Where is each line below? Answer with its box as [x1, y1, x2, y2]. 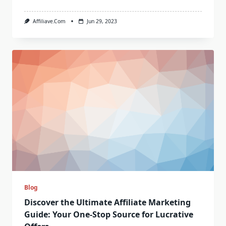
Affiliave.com [32, 18, 66, 25]
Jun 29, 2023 [86, 18, 117, 25]
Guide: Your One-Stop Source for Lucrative [24, 209, 193, 220]
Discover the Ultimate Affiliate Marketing [24, 197, 191, 208]
